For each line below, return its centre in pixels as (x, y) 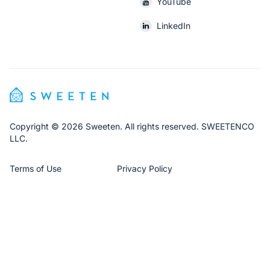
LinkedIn (174, 25)
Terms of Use (36, 168)
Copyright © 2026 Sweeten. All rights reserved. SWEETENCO (132, 126)
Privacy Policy (145, 168)
